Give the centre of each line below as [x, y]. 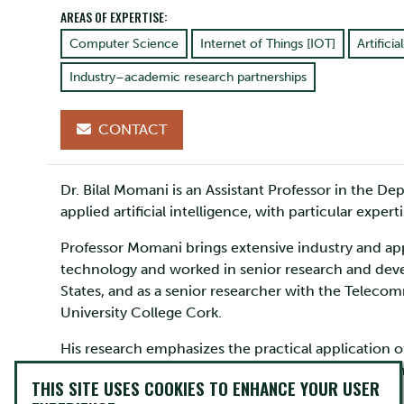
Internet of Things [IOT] [268, 44]
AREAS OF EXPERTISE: [114, 17]
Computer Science [124, 44]
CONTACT [131, 130]
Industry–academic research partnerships [188, 78]
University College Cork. [141, 313]
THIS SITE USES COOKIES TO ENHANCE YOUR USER [206, 388]
